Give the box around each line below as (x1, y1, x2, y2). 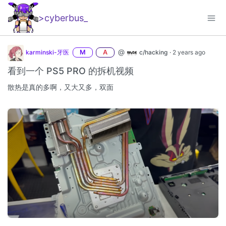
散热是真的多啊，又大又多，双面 (8, 82, 114, 91)
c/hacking (139, 48, 167, 56)
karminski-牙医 (26, 48, 69, 56)
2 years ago (172, 48, 205, 56)
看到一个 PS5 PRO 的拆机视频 (8, 65, 134, 76)
